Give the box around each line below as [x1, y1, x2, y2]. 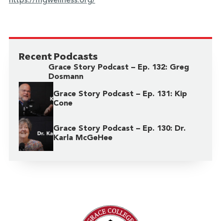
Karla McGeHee [53, 134, 112, 143]
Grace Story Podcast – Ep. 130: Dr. [53, 125, 185, 133]
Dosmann [48, 73, 84, 81]
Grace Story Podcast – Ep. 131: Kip [53, 90, 187, 99]
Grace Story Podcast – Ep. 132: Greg [48, 64, 189, 72]
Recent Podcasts [18, 49, 98, 64]
